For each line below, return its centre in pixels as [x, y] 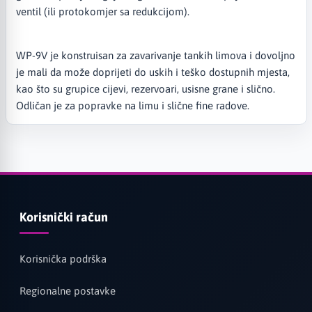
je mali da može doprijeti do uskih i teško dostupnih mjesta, [153, 72]
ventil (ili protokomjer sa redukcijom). [102, 11]
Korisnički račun [63, 217]
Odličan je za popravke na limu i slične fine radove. [132, 105]
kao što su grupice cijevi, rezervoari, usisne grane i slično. [145, 88]
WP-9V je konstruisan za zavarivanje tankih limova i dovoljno [155, 55]
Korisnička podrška [63, 259]
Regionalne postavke [67, 291]
